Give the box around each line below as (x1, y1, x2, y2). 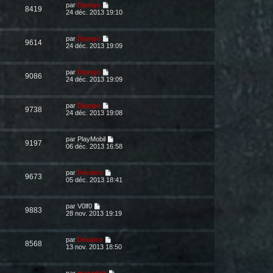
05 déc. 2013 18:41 (66, 176, 122, 183)
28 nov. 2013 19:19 (66, 210, 122, 217)
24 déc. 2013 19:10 (66, 9, 122, 16)
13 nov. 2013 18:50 (66, 243, 122, 250)
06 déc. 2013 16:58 (66, 143, 122, 150)
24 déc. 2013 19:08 (66, 109, 122, 116)
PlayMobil (77, 135, 105, 143)
